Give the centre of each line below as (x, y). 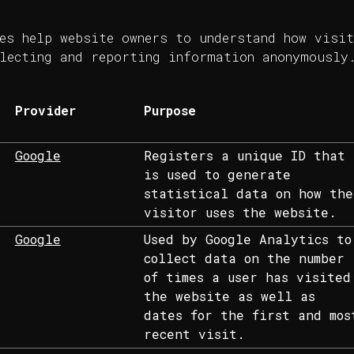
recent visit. (194, 334)
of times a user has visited (247, 277)
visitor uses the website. (240, 213)
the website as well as (229, 296)
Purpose (169, 111)
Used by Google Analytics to (247, 239)
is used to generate (217, 175)
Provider (45, 111)
